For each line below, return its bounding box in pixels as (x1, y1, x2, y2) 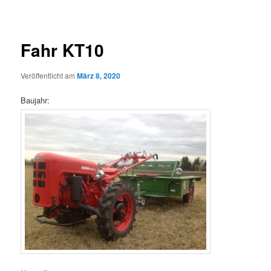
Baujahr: (21, 94, 50, 106)
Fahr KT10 (21, 38, 105, 63)
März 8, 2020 (77, 70, 121, 81)
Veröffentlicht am (21, 70, 77, 80)
